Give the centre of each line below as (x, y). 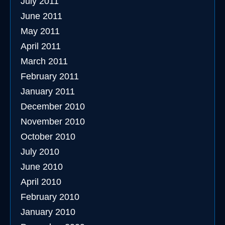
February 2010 (50, 197)
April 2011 (41, 46)
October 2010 (48, 137)
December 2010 (53, 106)
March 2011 (44, 61)
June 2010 (42, 167)
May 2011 (40, 31)
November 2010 (53, 122)
